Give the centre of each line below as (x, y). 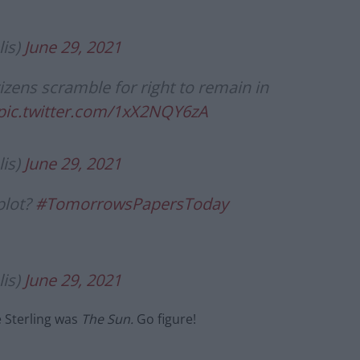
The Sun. (109, 319)
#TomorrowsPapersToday (132, 204)
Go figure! (166, 319)
